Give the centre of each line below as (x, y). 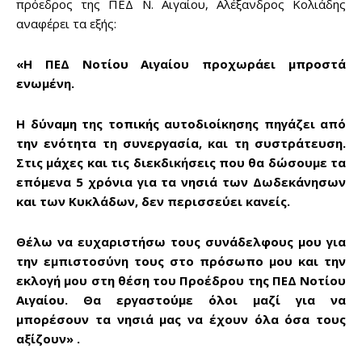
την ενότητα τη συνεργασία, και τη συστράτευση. (181, 143)
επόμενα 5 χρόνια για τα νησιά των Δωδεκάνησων (181, 181)
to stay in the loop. (188, 352)
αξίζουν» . (48, 338)
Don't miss (209, 278)
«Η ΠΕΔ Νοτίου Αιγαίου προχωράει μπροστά (181, 63)
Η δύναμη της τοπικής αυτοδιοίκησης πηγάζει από (181, 123)
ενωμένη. (45, 83)
